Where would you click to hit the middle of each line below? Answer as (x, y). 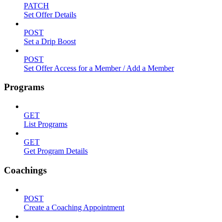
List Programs (46, 124)
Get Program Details (56, 151)
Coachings (25, 170)
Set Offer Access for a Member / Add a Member (99, 68)
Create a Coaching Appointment (74, 207)
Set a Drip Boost (50, 41)
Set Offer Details (50, 14)
